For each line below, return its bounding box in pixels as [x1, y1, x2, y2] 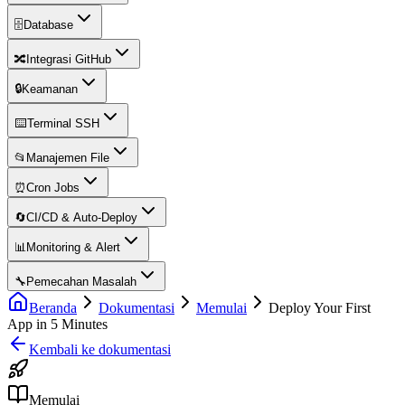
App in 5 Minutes [7, 316, 108, 332]
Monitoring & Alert [26, 240, 120, 254]
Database [24, 18, 73, 32]
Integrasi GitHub [26, 52, 111, 66]
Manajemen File [26, 151, 109, 165]
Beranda [29, 300, 77, 316]
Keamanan [22, 82, 78, 96]
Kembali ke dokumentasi [29, 342, 171, 357]
